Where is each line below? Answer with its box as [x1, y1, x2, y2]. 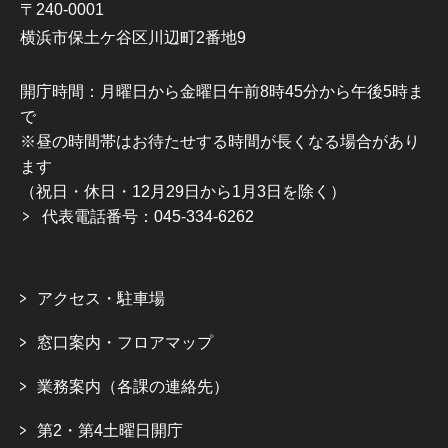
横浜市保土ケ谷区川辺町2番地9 [20, 29, 246, 47]
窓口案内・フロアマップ [37, 334, 213, 352]
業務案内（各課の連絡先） [37, 378, 229, 396]
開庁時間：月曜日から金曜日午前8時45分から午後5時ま [20, 83, 424, 101]
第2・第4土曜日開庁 [37, 422, 183, 440]
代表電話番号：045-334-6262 [42, 208, 254, 226]
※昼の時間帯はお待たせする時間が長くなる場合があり [20, 133, 420, 151]
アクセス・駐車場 [37, 290, 165, 308]
